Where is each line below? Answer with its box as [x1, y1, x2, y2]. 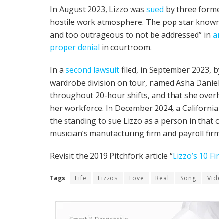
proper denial [50, 42, 100, 53]
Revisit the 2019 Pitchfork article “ [50, 150, 173, 161]
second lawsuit [66, 64, 119, 75]
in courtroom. [100, 42, 152, 53]
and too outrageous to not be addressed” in [50, 29, 213, 40]
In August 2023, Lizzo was [50, 3, 146, 15]
